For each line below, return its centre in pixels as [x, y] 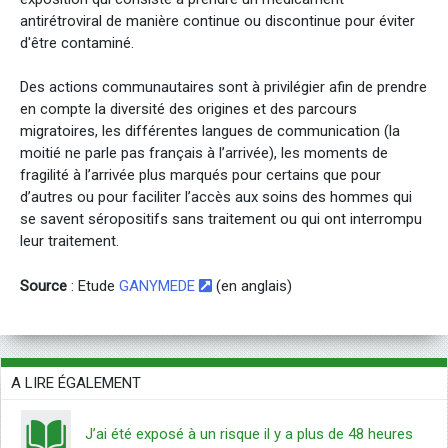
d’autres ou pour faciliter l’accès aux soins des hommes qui [216, 197]
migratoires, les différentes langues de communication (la [210, 131]
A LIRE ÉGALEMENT [76, 382]
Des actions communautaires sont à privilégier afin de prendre [223, 87]
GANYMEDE [159, 285]
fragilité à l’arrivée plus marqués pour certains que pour [200, 175]
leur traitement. [69, 241]
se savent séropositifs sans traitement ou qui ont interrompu [221, 219]
